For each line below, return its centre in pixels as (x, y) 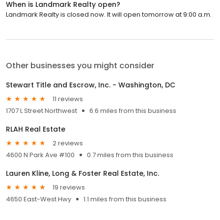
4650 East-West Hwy (39, 199)
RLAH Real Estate (36, 129)
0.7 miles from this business (130, 155)
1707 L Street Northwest (41, 111)
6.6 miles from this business (133, 111)
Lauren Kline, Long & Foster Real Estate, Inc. (82, 174)
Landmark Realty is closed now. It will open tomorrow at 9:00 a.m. (109, 15)
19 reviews (69, 187)
